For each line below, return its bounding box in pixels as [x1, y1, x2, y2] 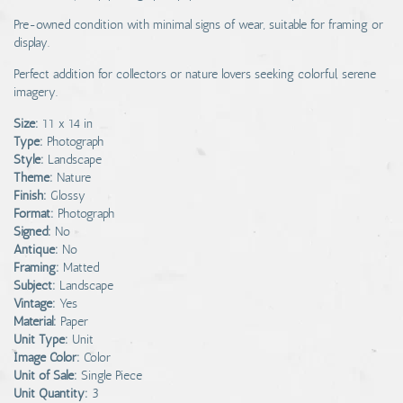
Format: [13, 206, 54, 221]
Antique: [13, 242, 58, 257]
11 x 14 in [42, 116, 93, 131]
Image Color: [13, 350, 80, 365]
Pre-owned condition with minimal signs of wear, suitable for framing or [13, 17, 383, 32]
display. [13, 35, 49, 50]
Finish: [13, 188, 47, 203]
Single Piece [81, 368, 142, 383]
